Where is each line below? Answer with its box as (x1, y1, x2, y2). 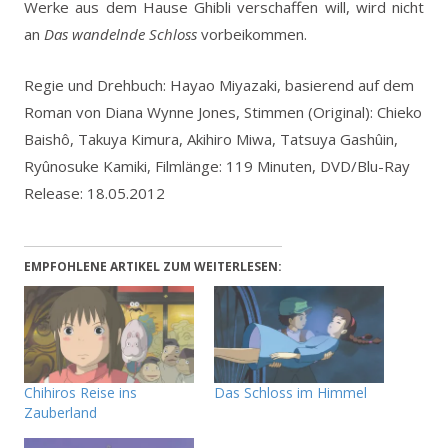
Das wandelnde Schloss (44, 23, 197, 44)
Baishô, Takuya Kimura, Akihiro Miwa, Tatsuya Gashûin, (24, 128, 398, 149)
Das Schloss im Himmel (214, 382, 367, 402)
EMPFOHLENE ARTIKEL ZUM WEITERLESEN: (24, 257, 282, 275)
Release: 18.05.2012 (24, 182, 165, 203)
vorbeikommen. (197, 23, 307, 44)
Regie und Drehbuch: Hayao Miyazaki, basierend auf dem (24, 74, 414, 95)
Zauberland (24, 402, 97, 422)
